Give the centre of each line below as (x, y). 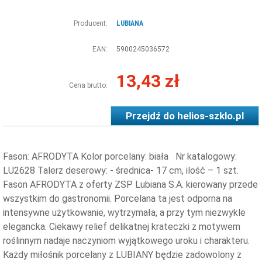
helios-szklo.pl (211, 116)
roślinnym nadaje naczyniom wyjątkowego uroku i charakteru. (126, 240)
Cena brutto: (88, 85)
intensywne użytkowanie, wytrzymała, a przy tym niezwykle (124, 212)
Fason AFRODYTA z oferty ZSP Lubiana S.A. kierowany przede (130, 184)
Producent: (91, 23)
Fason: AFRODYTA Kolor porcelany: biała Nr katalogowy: (120, 156)
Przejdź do (151, 116)
